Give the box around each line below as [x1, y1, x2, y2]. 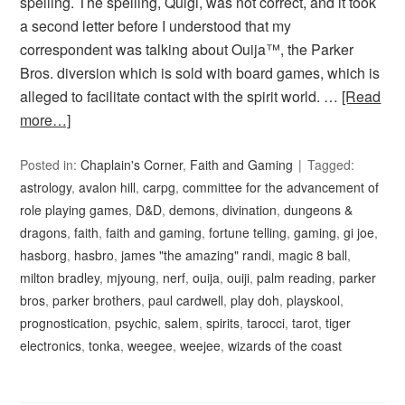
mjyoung [107, 268, 156, 287]
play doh [231, 291, 280, 310]
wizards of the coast [228, 336, 343, 355]
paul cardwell [148, 291, 224, 310]
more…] [20, 109, 71, 131]
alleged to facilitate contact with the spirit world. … [20, 86, 343, 108]
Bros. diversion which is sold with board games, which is [20, 62, 381, 84]
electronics [20, 336, 82, 355]
